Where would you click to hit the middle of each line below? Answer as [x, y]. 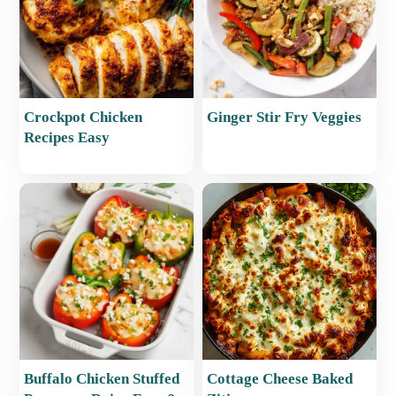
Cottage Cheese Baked [280, 379]
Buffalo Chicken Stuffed [102, 379]
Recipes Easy [67, 138]
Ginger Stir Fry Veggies [284, 118]
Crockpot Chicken [84, 118]
